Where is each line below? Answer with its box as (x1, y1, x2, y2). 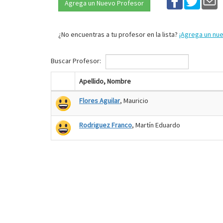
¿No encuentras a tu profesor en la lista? (58, 30, 179, 39)
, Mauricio (120, 96, 148, 105)
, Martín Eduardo (132, 120, 180, 129)
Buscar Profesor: (51, 56, 103, 66)
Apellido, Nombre (79, 77, 131, 86)
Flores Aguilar (79, 96, 120, 105)
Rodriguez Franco (79, 120, 132, 129)
